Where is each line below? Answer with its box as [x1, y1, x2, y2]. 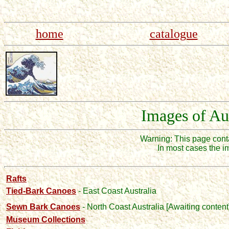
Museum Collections [6, 215, 85, 224]
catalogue [149, 27, 198, 40]
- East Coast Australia [78, 187, 156, 195]
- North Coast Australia [82, 202, 164, 211]
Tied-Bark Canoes [6, 187, 76, 195]
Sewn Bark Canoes [6, 202, 80, 211]
